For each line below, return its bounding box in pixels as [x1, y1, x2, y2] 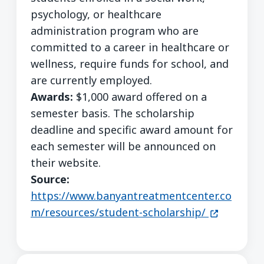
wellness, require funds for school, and [31, 57, 229, 71]
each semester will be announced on [31, 139, 216, 154]
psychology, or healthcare [31, 7, 161, 22]
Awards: [31, 90, 73, 104]
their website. [31, 156, 101, 170]
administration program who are [31, 24, 199, 38]
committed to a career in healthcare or [31, 40, 229, 55]
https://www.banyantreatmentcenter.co [31, 189, 232, 203]
